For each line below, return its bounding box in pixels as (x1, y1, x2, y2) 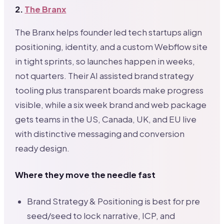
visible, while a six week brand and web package (15, 99, 207, 110)
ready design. (15, 143, 70, 154)
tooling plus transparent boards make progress (15, 85, 204, 96)
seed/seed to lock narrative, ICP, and (27, 210, 175, 221)
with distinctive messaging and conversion (15, 128, 185, 139)
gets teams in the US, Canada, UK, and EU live (15, 114, 197, 125)
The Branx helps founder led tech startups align (15, 27, 202, 38)
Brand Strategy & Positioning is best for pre (27, 196, 200, 207)
